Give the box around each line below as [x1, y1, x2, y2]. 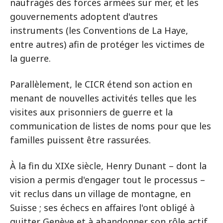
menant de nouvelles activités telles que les [10, 92, 197, 104]
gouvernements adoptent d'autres [10, 10, 158, 22]
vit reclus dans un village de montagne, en [10, 188, 191, 200]
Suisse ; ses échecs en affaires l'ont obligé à [10, 202, 195, 214]
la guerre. [10, 52, 51, 64]
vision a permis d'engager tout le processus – [10, 174, 205, 186]
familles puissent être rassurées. [10, 134, 151, 146]
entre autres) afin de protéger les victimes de [10, 38, 205, 50]
